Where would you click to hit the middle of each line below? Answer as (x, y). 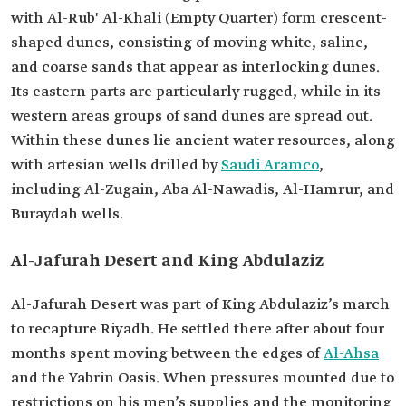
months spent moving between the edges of (167, 354)
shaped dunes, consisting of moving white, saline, (189, 43)
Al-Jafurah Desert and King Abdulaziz (167, 261)
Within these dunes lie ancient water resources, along (203, 141)
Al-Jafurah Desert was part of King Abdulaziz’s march (200, 305)
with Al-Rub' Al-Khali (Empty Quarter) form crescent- (199, 19)
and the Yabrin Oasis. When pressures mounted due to (203, 378)
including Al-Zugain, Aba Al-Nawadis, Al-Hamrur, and (203, 190)
